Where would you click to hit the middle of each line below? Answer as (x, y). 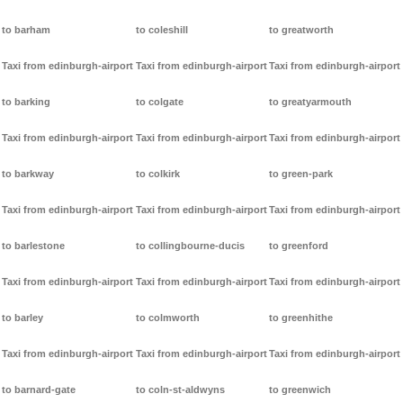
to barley (22, 318)
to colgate (159, 102)
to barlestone (33, 246)
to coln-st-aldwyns (180, 390)
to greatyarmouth (311, 102)
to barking (26, 102)
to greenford (299, 246)
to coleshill (161, 30)
